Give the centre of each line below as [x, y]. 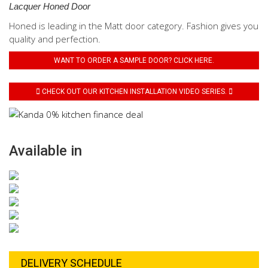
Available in [45, 151]
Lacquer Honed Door [50, 6]
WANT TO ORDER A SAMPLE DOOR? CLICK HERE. [134, 60]
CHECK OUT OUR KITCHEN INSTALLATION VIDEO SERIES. [134, 92]
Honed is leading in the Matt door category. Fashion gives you [134, 26]
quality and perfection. [55, 39]
